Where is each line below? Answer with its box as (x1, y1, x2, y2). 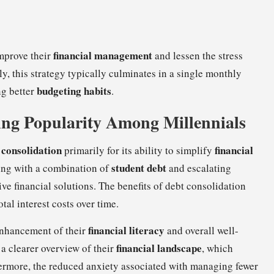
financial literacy (88, 223, 165, 239)
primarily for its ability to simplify (62, 143, 215, 158)
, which (202, 241, 233, 256)
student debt (111, 160, 166, 176)
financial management (53, 48, 152, 64)
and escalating (166, 161, 231, 176)
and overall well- (165, 223, 239, 238)
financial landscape (116, 240, 202, 256)
